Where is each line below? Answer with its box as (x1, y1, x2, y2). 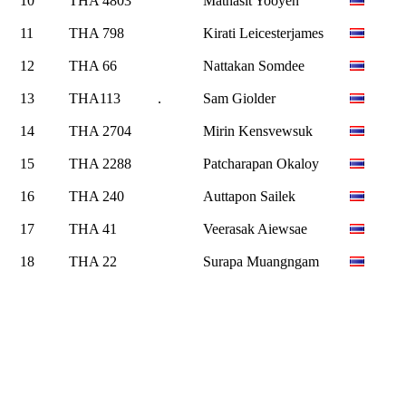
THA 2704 (69, 123, 131, 140)
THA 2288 (69, 156, 131, 172)
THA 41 (69, 221, 117, 237)
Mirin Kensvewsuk (203, 123, 313, 140)
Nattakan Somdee (203, 58, 304, 74)
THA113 (69, 91, 121, 107)
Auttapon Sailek (203, 188, 295, 205)
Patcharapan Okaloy (203, 156, 319, 172)
